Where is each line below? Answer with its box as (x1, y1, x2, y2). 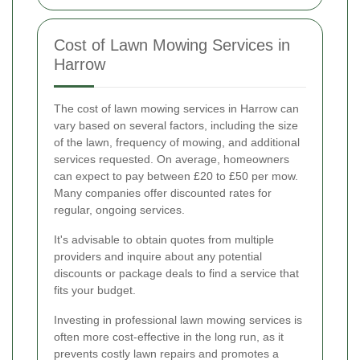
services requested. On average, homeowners (54, 152, 289, 166)
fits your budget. (54, 283, 136, 297)
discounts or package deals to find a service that (54, 266, 299, 280)
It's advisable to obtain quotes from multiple (54, 232, 274, 246)
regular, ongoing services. (54, 202, 185, 216)
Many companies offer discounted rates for (54, 186, 272, 199)
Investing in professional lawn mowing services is (54, 313, 302, 326)
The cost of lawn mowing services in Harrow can (54, 101, 299, 115)
